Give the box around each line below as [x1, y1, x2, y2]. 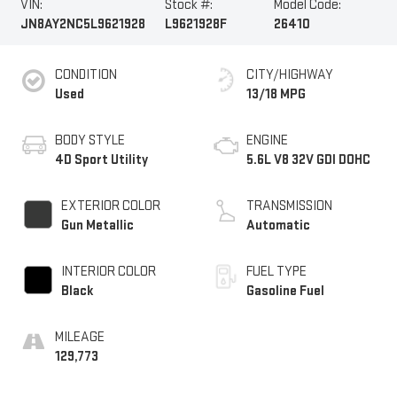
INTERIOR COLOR [60, 263, 156, 281]
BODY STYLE [54, 132, 125, 150]
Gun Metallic [60, 217, 134, 235]
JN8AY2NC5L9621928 [19, 15, 145, 33]
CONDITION [54, 66, 117, 84]
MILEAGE [54, 329, 105, 346]
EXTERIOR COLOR [60, 198, 160, 215]
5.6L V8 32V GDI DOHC [246, 152, 370, 169]
